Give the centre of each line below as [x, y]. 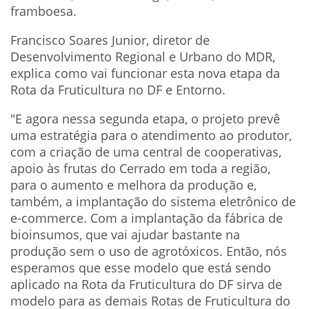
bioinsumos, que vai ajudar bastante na [125, 234]
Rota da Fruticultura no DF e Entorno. [118, 89]
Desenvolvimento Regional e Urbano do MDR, [143, 56]
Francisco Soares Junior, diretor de [110, 40]
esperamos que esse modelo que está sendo [141, 267]
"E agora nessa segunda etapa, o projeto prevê [145, 118]
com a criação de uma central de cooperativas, [146, 151]
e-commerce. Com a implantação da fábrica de [147, 218]
